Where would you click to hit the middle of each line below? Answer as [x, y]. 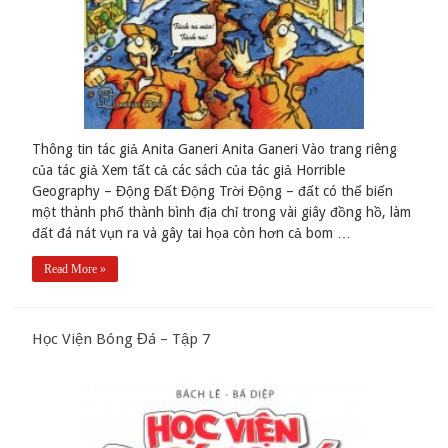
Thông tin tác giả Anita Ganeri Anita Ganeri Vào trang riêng [215, 149]
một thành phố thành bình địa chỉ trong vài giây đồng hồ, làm [222, 212]
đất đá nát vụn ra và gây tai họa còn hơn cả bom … [192, 233]
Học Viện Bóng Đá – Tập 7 [121, 339]
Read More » [75, 269]
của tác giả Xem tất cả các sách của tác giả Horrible [189, 170]
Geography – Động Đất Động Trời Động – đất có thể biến [213, 191]
